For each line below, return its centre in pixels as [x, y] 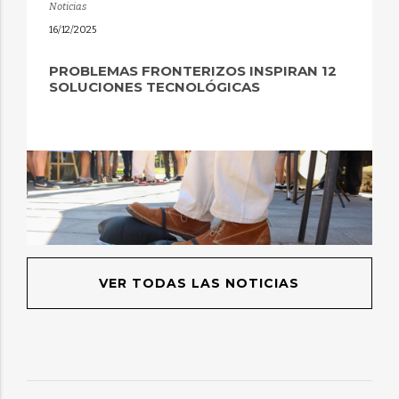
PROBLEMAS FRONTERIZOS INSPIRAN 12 [192, 71]
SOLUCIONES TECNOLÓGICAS [154, 87]
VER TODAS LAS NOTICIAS [199, 284]
